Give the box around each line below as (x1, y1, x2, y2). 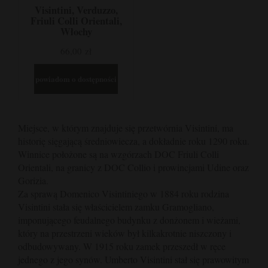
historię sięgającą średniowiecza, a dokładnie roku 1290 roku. (18, 134, 249, 147)
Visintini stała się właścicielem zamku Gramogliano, (18, 200, 214, 213)
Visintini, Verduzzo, (34, 2, 118, 17)
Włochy (60, 24, 92, 39)
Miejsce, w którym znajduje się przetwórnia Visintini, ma (18, 121, 233, 134)
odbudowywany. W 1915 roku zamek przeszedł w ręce (18, 239, 226, 252)
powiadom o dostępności (35, 73, 117, 85)
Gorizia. (18, 173, 48, 187)
